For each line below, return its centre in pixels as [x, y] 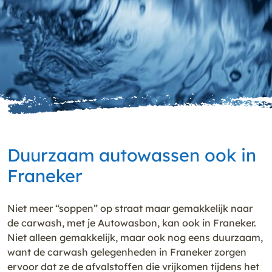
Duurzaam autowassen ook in [132, 155]
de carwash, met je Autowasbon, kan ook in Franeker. [132, 223]
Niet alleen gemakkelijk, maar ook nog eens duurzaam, [135, 237]
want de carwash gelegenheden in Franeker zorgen [127, 252]
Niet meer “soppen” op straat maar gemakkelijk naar [130, 208]
